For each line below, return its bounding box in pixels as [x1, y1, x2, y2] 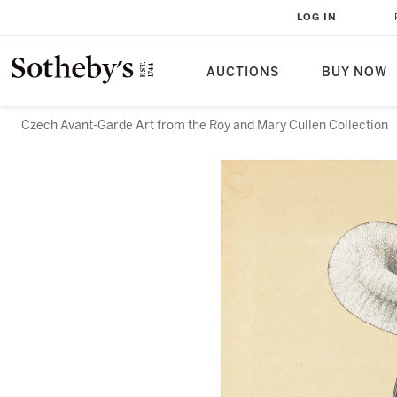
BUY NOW [322, 65, 387, 80]
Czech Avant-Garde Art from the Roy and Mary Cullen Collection [21, 118, 391, 133]
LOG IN [297, 12, 337, 23]
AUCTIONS [206, 65, 279, 80]
